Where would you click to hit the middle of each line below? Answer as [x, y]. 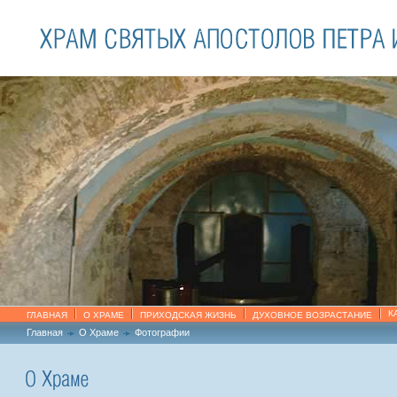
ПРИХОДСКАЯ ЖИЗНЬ [188, 315]
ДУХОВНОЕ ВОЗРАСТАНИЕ [312, 315]
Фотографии [162, 332]
